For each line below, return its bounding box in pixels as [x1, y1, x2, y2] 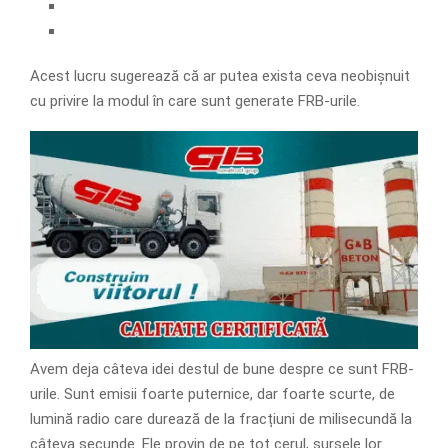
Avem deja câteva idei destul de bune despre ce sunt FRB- [30, 359, 414, 378]
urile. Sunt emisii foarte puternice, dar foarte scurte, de [30, 384, 395, 403]
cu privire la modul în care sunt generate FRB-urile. [30, 91, 360, 110]
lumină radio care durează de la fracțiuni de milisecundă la [30, 409, 412, 428]
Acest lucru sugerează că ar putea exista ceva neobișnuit [30, 66, 410, 85]
